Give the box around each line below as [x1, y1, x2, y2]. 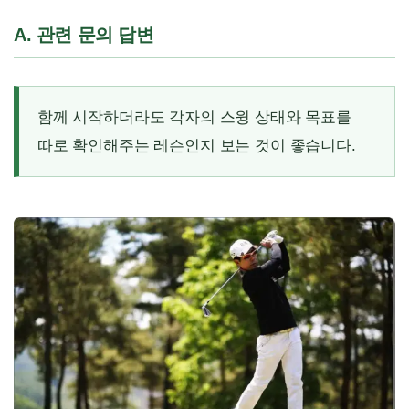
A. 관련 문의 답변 [14, 24, 154, 45]
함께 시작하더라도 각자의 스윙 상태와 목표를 [37, 108, 351, 126]
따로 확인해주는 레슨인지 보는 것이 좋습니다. [37, 136, 356, 154]
